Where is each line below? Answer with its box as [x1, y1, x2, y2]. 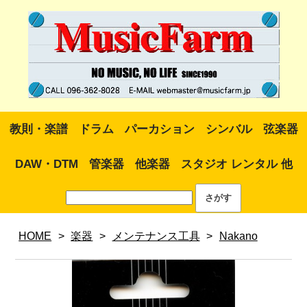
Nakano [219, 230, 258, 242]
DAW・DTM [14, 158, 78, 171]
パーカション [124, 123, 195, 136]
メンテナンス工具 [112, 230, 200, 242]
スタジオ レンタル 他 [180, 158, 293, 171]
